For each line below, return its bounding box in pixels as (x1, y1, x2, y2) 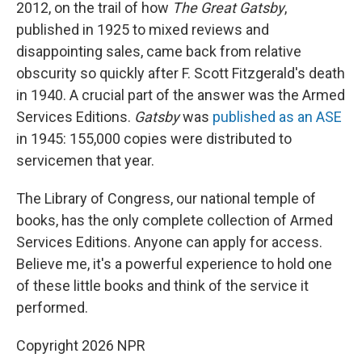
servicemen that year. (16, 151, 154, 169)
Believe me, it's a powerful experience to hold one (16, 255, 332, 272)
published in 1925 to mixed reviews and (16, 20, 269, 38)
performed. (16, 298, 88, 316)
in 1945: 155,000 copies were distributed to (16, 129, 292, 147)
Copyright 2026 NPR (16, 336, 145, 354)
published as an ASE (213, 107, 342, 125)
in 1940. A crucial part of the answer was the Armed (16, 86, 345, 103)
